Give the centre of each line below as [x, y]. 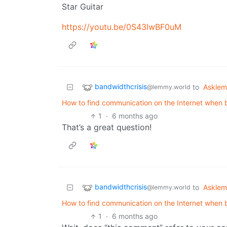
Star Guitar [83, 7]
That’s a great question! [107, 127]
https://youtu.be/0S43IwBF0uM [122, 27]
